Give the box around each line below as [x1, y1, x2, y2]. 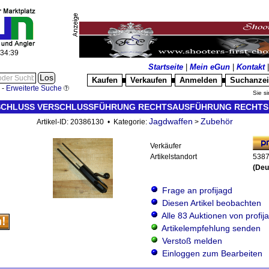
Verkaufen [130, 76, 167, 85]
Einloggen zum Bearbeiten [162, 249, 262, 258]
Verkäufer [150, 142, 181, 150]
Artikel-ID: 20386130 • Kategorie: [36, 118, 149, 126]
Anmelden [179, 76, 217, 85]
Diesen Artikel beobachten [162, 198, 261, 208]
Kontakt [237, 62, 265, 71]
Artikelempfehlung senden [162, 223, 261, 233]
